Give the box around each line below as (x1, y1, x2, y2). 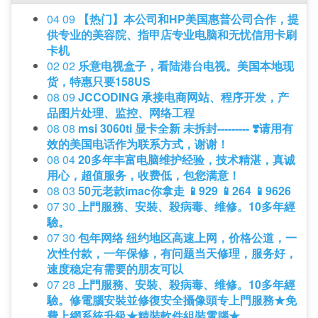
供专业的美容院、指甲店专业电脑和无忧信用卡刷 (47, 26, 297, 43)
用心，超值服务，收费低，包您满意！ (47, 167, 240, 184)
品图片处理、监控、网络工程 (47, 104, 194, 121)
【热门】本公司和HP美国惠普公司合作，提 (78, 11, 299, 28)
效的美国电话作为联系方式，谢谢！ (47, 136, 229, 153)
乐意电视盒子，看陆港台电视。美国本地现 (78, 57, 294, 75)
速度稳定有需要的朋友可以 (47, 261, 183, 278)
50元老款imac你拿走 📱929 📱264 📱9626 (78, 182, 291, 199)
